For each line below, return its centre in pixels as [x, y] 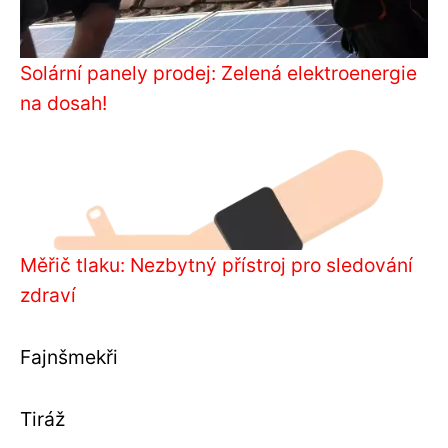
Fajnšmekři [69, 356]
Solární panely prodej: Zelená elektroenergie [218, 72]
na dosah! [63, 102]
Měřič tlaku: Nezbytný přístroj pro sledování [216, 264]
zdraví [48, 294]
